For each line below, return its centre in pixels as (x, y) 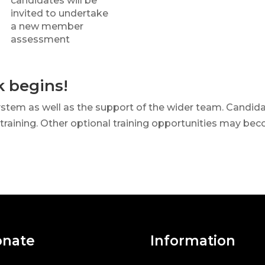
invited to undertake (60, 13)
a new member (47, 26)
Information (193, 241)
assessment (41, 39)
